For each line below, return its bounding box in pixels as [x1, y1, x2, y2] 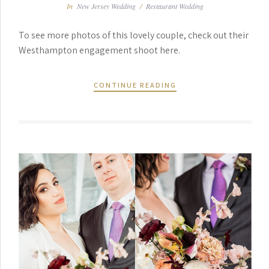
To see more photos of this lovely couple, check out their [19, 28, 249, 41]
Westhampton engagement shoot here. [19, 43, 180, 56]
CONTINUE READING [94, 80, 177, 90]
